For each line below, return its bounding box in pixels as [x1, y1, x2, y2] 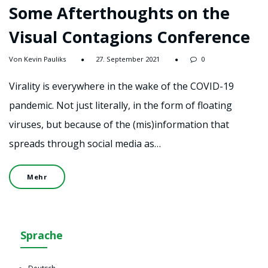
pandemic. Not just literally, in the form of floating [9, 99, 232, 112]
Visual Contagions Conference [9, 25, 250, 48]
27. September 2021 [96, 54, 160, 64]
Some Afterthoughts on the [9, 1, 230, 24]
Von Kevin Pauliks [9, 54, 66, 64]
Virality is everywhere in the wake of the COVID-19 [9, 80, 234, 93]
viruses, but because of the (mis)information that [9, 118, 229, 132]
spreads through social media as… [9, 137, 161, 151]
